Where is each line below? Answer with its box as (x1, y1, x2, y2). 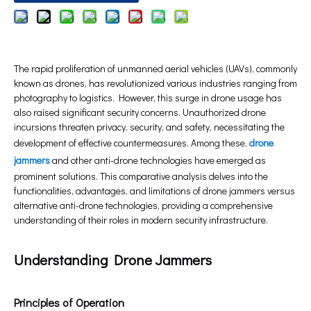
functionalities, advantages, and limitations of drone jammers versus (14, 184, 295, 198)
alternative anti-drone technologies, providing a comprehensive (14, 199, 273, 212)
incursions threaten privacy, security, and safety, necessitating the (14, 120, 285, 134)
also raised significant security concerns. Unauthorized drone (14, 106, 266, 119)
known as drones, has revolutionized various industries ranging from (14, 76, 297, 90)
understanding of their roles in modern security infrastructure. (14, 213, 268, 227)
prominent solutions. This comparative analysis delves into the (14, 169, 268, 183)
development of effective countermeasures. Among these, (14, 136, 249, 150)
